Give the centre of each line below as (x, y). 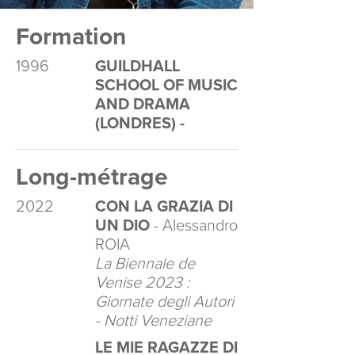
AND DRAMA (143, 105)
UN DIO (122, 226)
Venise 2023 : (142, 283)
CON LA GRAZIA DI (164, 207)
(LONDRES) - (144, 124)
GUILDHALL (137, 67)
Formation (71, 37)
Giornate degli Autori (164, 302)
